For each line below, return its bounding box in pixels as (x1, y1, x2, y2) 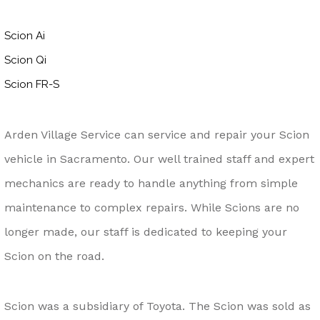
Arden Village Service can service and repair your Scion (4, 127, 309, 141)
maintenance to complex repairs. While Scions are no (4, 200, 299, 214)
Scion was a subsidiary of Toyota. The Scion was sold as (4, 299, 311, 313)
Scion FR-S (4, 78, 59, 91)
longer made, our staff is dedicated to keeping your (4, 224, 287, 239)
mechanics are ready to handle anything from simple (4, 176, 298, 190)
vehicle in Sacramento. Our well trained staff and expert (4, 151, 314, 166)
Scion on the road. (4, 249, 104, 263)
